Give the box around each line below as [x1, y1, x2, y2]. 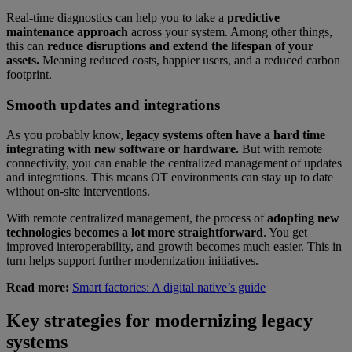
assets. [6, 53, 39, 68]
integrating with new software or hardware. [6, 142, 239, 156]
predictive [227, 11, 280, 25]
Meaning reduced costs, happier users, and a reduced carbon [39, 53, 340, 68]
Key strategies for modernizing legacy [6, 310, 313, 332]
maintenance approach [6, 25, 128, 39]
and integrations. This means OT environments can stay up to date [6, 170, 333, 185]
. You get [263, 225, 307, 240]
